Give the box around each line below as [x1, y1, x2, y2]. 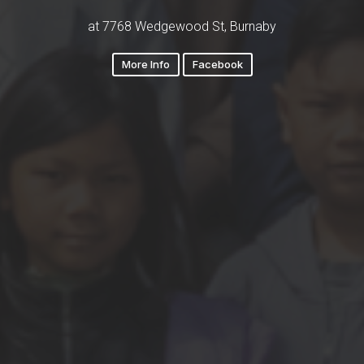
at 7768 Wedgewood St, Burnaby [88, 18, 276, 34]
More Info [121, 57, 170, 71]
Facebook [192, 57, 243, 71]
